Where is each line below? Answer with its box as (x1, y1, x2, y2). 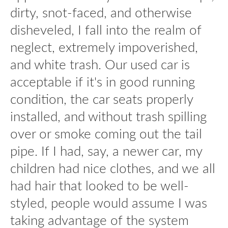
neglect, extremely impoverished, (10, 37, 198, 56)
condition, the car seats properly (10, 89, 193, 108)
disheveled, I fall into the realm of (10, 20, 202, 39)
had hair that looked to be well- (10, 176, 189, 194)
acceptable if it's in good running (10, 72, 195, 91)
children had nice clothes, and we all (10, 158, 215, 177)
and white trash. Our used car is (10, 54, 190, 73)
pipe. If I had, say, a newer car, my (10, 141, 202, 160)
